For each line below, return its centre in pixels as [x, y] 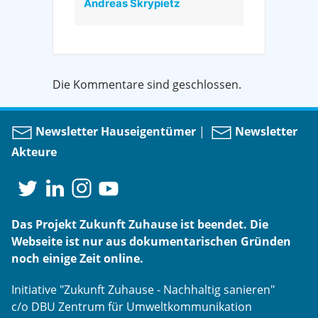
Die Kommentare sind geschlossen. [147, 84]
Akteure [34, 152]
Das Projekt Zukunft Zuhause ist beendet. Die [140, 224]
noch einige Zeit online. [77, 258]
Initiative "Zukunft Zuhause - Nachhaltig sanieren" [143, 289]
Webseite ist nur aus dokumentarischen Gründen [151, 241]
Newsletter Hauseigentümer [114, 132]
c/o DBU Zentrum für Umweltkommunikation [132, 306]
